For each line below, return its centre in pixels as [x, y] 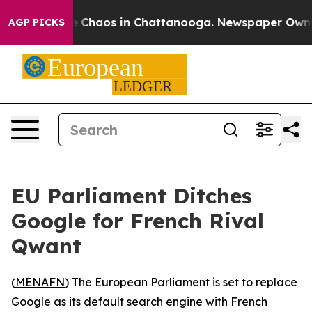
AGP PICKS [37, 22]
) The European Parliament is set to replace [181, 282]
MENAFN [40, 282]
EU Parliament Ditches [132, 196]
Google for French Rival [138, 221]
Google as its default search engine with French [139, 302]
